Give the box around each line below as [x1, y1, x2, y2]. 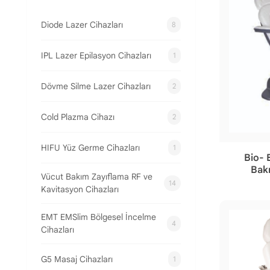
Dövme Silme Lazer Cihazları [41, 80, 151, 92]
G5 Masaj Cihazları [41, 253, 113, 265]
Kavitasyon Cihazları [41, 184, 119, 195]
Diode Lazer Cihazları [41, 19, 123, 30]
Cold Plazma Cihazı [41, 111, 115, 122]
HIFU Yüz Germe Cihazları [41, 142, 140, 153]
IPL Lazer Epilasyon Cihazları [41, 49, 151, 61]
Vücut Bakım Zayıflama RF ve [41, 171, 152, 182]
